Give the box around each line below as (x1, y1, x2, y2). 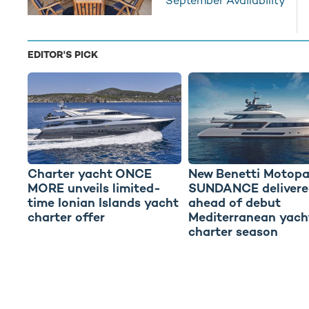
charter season (188, 223, 278, 240)
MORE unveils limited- (28, 180, 161, 197)
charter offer (28, 209, 105, 226)
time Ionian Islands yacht (28, 195, 179, 211)
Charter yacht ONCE (28, 166, 152, 182)
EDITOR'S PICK (28, 48, 98, 61)
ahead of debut (188, 195, 281, 211)
